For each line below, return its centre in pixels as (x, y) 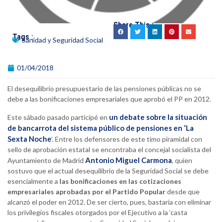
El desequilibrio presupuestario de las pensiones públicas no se (104, 89)
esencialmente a (33, 181)
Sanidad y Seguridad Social (62, 40)
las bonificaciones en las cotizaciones (120, 181)
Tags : (23, 37)
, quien (182, 161)
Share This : (134, 25)
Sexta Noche (29, 139)
